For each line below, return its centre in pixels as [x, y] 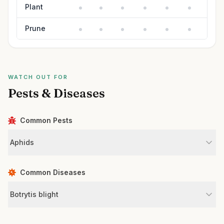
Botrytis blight [34, 194]
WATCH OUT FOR [38, 77]
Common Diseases [53, 172]
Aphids [22, 142]
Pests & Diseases [56, 93]
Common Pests [46, 120]
